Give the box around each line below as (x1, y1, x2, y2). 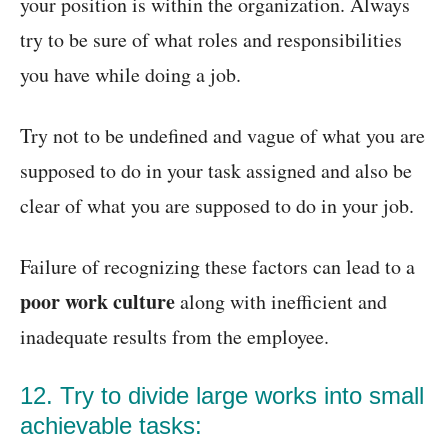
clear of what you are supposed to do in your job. (20, 192, 414, 220)
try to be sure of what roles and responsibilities (20, 26, 402, 54)
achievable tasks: (20, 412, 202, 440)
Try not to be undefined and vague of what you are (20, 122, 425, 150)
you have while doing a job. (20, 61, 241, 89)
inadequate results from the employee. (20, 323, 329, 351)
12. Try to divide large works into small (20, 382, 424, 410)
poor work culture (20, 287, 175, 317)
